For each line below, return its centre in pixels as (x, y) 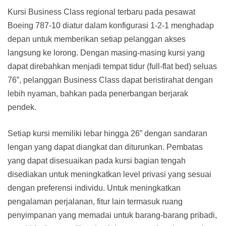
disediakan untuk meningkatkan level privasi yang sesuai (109, 175)
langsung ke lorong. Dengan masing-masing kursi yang (106, 53)
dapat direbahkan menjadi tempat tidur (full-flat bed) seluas (112, 67)
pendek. (22, 107)
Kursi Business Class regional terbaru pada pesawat (101, 12)
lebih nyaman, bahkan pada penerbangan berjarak (98, 94)
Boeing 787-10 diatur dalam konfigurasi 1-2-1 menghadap (111, 26)
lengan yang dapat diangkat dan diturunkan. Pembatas (105, 147)
